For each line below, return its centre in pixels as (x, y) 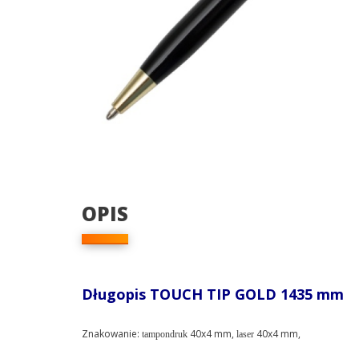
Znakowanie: (112, 334)
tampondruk (165, 334)
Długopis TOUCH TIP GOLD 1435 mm (213, 294)
